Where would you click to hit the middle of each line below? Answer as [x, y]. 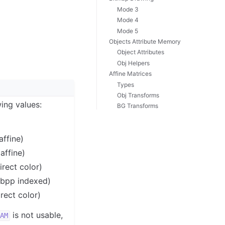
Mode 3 [128, 9]
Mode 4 [128, 20]
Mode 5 [128, 31]
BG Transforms [138, 106]
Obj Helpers [133, 63]
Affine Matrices [130, 74]
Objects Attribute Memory [145, 41]
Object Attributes [141, 52]
